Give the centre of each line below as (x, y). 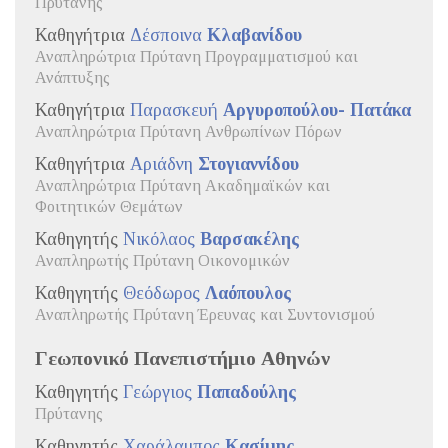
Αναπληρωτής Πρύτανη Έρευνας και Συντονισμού (205, 314)
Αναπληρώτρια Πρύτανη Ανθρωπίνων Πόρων (188, 131)
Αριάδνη (164, 163)
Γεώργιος (160, 391)
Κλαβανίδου (254, 34)
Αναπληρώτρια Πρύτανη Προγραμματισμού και (196, 56)
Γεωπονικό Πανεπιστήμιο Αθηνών (182, 357)
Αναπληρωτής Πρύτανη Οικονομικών (162, 260)
